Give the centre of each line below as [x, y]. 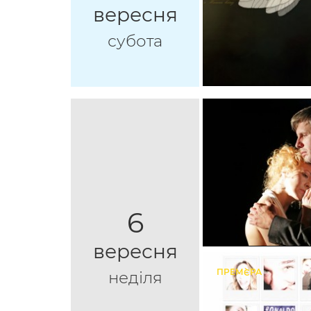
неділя [135, 278]
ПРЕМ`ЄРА [239, 272]
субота [135, 41]
